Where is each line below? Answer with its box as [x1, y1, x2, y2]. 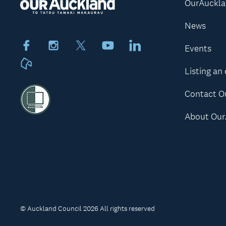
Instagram [60, 40, 112, 54]
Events [184, 43, 211, 54]
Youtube [114, 40, 157, 54]
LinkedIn [141, 40, 186, 54]
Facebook [32, 40, 83, 54]
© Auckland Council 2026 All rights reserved [20, 204, 155, 213]
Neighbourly [32, 58, 96, 73]
